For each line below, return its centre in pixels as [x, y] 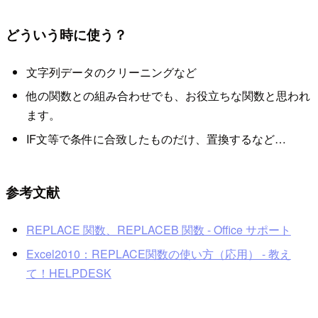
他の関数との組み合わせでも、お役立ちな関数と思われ [168, 96]
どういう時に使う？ [66, 34]
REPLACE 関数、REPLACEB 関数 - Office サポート [158, 230]
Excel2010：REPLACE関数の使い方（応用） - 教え [158, 253]
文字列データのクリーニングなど [111, 72]
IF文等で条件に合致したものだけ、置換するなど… [156, 138]
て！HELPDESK [68, 273]
